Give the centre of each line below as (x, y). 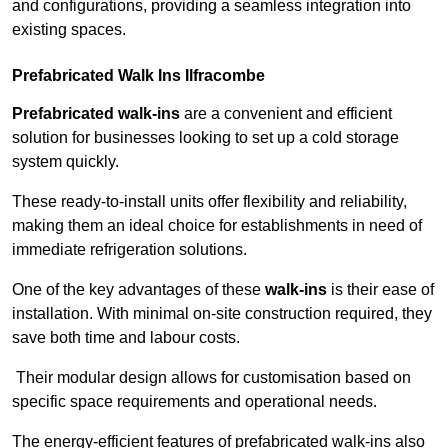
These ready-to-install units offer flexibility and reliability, (209, 202)
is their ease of (380, 290)
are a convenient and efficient (286, 114)
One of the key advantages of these (138, 290)
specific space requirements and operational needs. (196, 402)
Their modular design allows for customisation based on (211, 378)
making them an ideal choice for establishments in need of (217, 226)
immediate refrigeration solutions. (129, 250)
